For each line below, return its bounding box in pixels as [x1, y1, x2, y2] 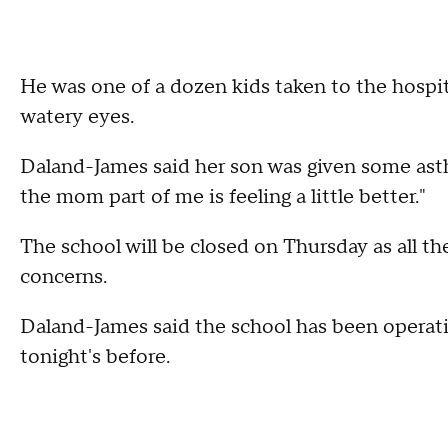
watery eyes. [20, 103, 134, 130]
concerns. [20, 263, 107, 290]
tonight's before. [20, 343, 170, 370]
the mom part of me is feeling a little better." [20, 183, 426, 210]
